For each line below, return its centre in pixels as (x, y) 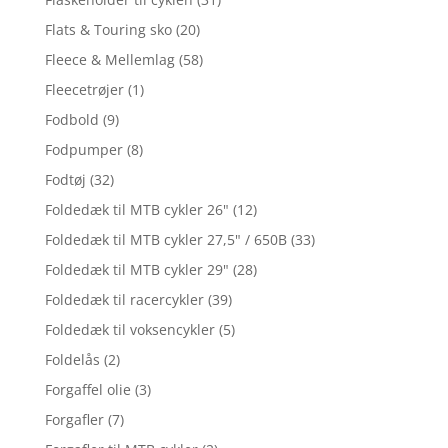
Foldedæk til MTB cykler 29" (136, 270)
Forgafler (74, 420)
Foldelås (72, 360)
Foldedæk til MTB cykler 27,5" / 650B (165, 240)
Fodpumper (83, 150)
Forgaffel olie (87, 390)
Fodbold (71, 120)
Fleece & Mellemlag (109, 60)
